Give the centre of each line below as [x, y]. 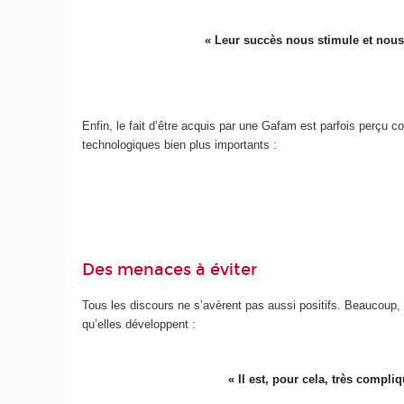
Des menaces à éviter [170, 270]
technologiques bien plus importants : [180, 145]
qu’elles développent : [139, 324]
